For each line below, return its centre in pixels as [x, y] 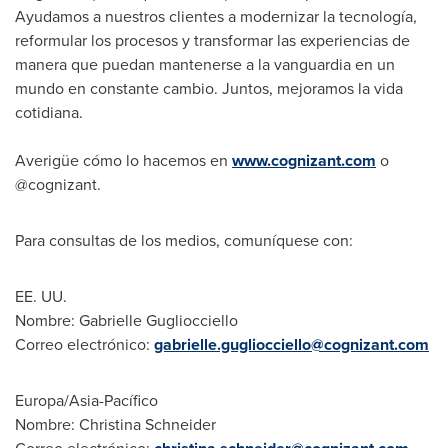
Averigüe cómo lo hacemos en [123, 160]
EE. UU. [41, 296]
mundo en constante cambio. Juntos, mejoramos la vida [209, 88]
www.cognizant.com [304, 160]
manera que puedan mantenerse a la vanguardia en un [205, 64]
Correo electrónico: [84, 344]
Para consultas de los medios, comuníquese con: [184, 240]
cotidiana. [49, 112]
